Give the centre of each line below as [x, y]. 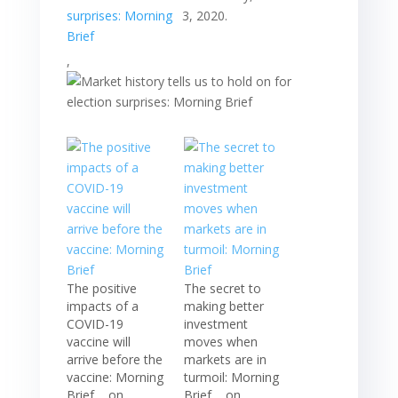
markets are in [225, 359]
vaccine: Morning [115, 377]
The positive [101, 288]
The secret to [222, 288]
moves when [220, 341]
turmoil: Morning [231, 377]
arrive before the [114, 359]
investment [215, 323]
